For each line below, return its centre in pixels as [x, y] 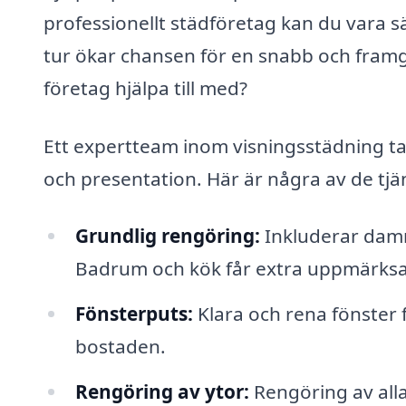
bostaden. [120, 347]
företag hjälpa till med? [145, 87]
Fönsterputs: [134, 314]
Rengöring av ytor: [162, 391]
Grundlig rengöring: [167, 236]
